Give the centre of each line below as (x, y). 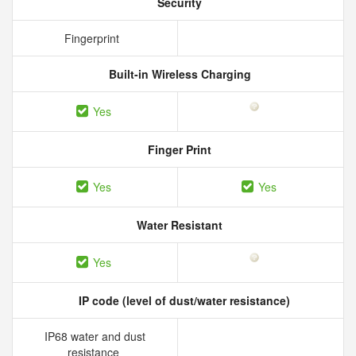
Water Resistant (178, 225)
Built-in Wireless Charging (178, 74)
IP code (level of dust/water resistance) (183, 300)
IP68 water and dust (95, 336)
